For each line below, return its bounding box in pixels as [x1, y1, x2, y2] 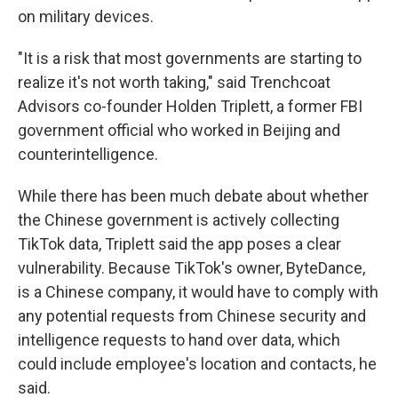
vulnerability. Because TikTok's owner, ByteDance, [18, 259, 365, 278]
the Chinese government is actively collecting [18, 211, 339, 230]
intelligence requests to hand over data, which [18, 330, 340, 350]
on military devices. [18, 7, 154, 27]
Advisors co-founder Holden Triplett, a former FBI [18, 97, 362, 116]
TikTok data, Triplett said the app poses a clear [18, 235, 341, 254]
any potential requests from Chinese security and [18, 306, 366, 326]
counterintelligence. [18, 145, 158, 164]
